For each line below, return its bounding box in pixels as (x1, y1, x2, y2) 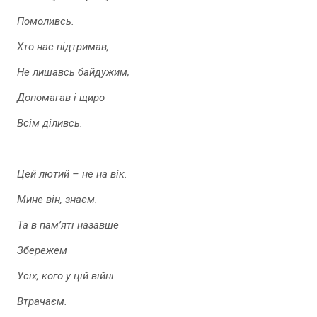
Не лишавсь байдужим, (17, 66, 129, 79)
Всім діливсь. (17, 117, 83, 129)
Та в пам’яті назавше (17, 219, 119, 231)
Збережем (17, 244, 67, 257)
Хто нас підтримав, (17, 40, 109, 53)
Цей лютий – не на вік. (17, 168, 127, 180)
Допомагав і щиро (17, 91, 105, 104)
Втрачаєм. (17, 295, 67, 308)
